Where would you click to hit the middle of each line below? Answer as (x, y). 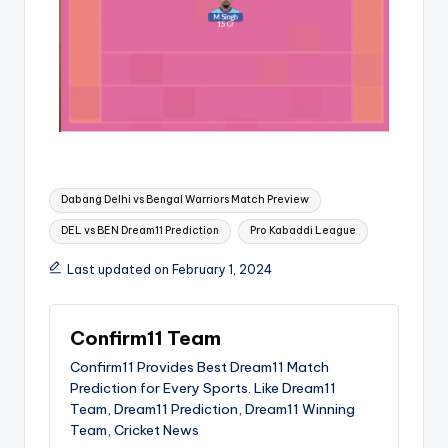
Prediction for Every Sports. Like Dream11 (203, 388)
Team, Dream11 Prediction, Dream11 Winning (212, 409)
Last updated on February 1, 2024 (169, 269)
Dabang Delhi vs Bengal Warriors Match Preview (185, 200)
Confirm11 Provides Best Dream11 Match (199, 367)
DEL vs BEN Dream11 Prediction (140, 231)
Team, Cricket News (134, 430)
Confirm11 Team (145, 337)
